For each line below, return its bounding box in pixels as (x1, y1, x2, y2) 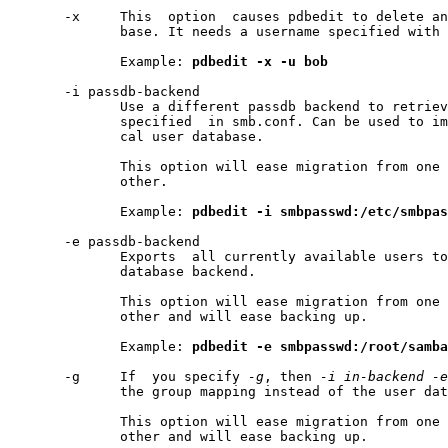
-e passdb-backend (8, 234, 200, 250)
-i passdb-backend (8, 84, 200, 100)
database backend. (8, 264, 256, 280)
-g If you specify (8, 369, 248, 385)
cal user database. (8, 129, 264, 145)
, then (264, 369, 320, 385)
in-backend (344, 369, 424, 385)
